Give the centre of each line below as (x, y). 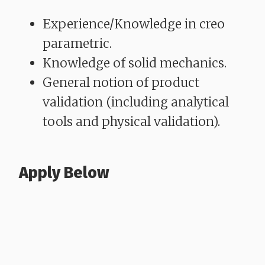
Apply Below (64, 173)
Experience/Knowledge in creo (134, 24)
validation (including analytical (136, 102)
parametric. (77, 43)
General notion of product (121, 82)
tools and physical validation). (131, 121)
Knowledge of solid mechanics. (135, 63)
